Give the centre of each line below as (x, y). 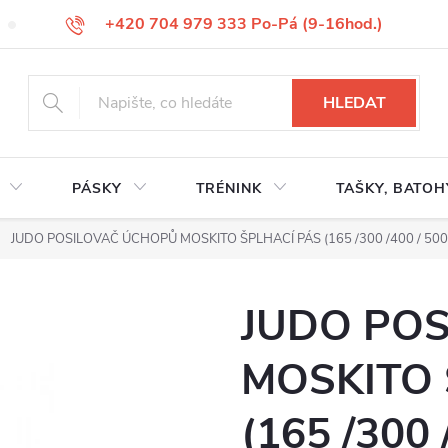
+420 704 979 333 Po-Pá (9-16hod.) (243, 24)
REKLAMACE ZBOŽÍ (218, 24)
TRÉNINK (228, 188)
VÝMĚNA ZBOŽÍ (77, 24)
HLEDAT (354, 103)
